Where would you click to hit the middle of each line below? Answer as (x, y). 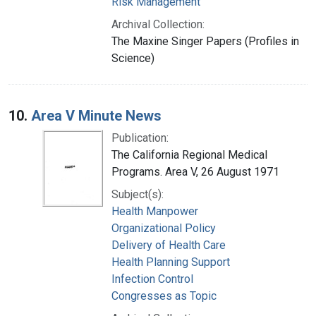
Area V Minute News (96, 115)
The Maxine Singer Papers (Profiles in (205, 41)
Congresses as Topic (164, 296)
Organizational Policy (164, 228)
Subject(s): (138, 194)
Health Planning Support (171, 262)
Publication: (140, 138)
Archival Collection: (158, 24)
